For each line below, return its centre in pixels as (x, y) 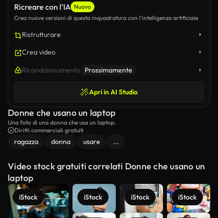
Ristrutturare (41, 35)
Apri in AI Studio (113, 92)
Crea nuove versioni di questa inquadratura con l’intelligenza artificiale (106, 18)
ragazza (26, 142)
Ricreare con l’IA (42, 7)
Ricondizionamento (51, 70)
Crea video (39, 52)
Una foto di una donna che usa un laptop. (62, 122)
